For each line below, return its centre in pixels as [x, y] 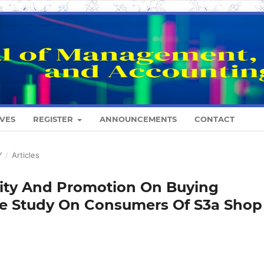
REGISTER [54, 119]
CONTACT [215, 119]
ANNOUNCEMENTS [138, 119]
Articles [25, 155]
